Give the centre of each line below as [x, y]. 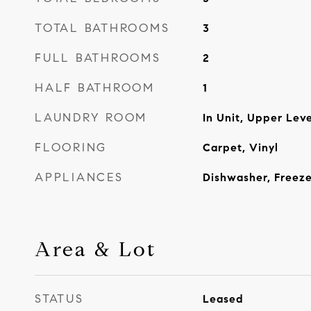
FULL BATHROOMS [98, 58]
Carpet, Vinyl [240, 148]
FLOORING [71, 148]
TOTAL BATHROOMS [102, 28]
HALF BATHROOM [95, 88]
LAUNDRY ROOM [91, 118]
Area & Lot [95, 249]
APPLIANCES [79, 177]
